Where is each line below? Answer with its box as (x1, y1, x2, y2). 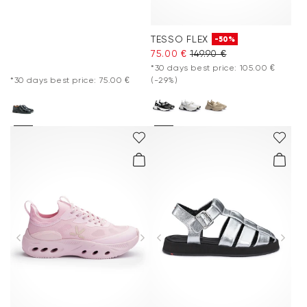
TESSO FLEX (151, 33, 208, 45)
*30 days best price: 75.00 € (10, 75, 130, 85)
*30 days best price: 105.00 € (151, 62, 275, 73)
